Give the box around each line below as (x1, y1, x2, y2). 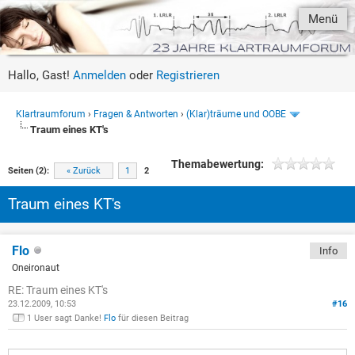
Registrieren (156, 67, 219, 82)
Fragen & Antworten (94, 108, 178, 120)
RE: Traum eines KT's (8, 283, 108, 296)
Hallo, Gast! (8, 67, 73, 82)
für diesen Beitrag (116, 312, 189, 323)
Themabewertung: (171, 157, 264, 170)
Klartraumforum (16, 108, 86, 120)
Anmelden (73, 67, 126, 82)
